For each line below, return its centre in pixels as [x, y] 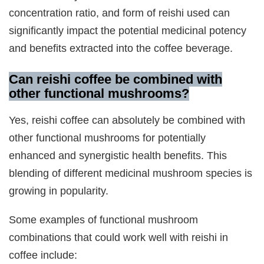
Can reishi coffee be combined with [116, 79]
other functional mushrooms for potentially [108, 138]
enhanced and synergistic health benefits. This [118, 156]
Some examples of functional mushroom [104, 219]
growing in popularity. [59, 191]
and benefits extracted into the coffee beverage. [121, 48]
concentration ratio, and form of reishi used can [120, 12]
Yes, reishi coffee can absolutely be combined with [127, 120]
